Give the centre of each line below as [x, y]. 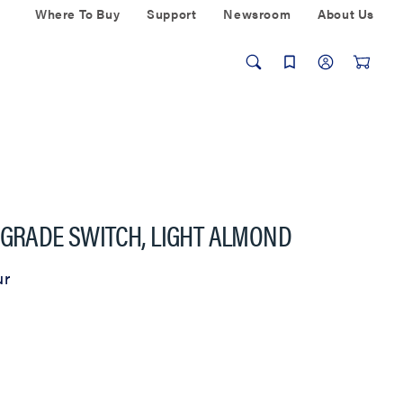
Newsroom [257, 13]
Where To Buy [77, 13]
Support [172, 13]
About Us [346, 13]
